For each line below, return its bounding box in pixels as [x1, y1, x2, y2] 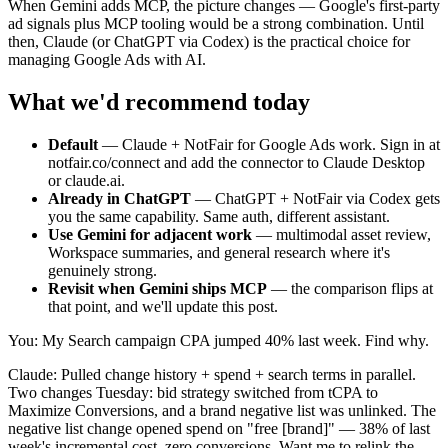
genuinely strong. [48, 261, 157, 279]
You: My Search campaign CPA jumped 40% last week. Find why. [8, 331, 429, 349]
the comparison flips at [291, 279, 433, 297]
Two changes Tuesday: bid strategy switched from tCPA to [8, 383, 378, 401]
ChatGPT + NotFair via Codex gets [215, 189, 440, 207]
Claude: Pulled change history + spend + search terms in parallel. [8, 365, 416, 383]
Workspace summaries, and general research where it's [48, 243, 390, 261]
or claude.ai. [48, 171, 125, 189]
